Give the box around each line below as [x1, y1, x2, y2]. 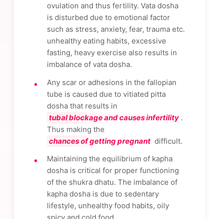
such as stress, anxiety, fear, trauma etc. [47, 24, 185, 34]
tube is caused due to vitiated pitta [47, 89, 166, 99]
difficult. [153, 136, 182, 146]
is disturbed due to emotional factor [47, 12, 170, 22]
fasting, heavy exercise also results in [47, 47, 177, 57]
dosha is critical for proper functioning [47, 166, 179, 175]
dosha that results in [47, 101, 119, 110]
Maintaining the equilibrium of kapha [47, 154, 173, 164]
